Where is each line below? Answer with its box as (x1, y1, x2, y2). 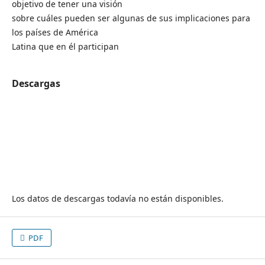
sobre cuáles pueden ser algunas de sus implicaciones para (11, 12, 250, 24)
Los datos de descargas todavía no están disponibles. (11, 193, 224, 205)
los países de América (11, 27, 98, 38)
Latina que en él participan (11, 41, 119, 52)
